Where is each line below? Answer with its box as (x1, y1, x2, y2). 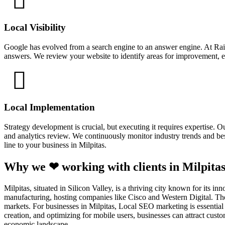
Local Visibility (4, 22, 66, 33)
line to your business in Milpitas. (4, 141, 106, 150)
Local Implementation (4, 102, 95, 113)
